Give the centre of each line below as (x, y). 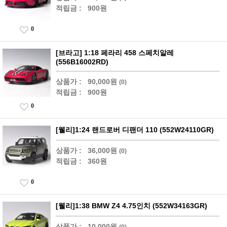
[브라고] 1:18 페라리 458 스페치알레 (115, 53)
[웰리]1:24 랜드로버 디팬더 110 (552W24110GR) (135, 130)
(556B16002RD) (82, 62)
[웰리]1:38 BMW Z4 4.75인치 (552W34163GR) (131, 206)
